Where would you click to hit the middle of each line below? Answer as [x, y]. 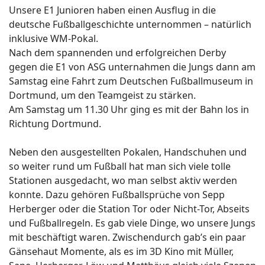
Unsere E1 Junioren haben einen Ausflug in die [112, 10]
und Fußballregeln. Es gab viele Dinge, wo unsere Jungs [132, 223]
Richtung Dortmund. [56, 124]
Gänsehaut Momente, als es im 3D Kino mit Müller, [121, 251]
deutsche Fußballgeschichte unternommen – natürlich [130, 24]
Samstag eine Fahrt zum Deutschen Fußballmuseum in [131, 81]
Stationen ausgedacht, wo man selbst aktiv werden [123, 180]
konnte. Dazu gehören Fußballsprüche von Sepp [117, 195]
